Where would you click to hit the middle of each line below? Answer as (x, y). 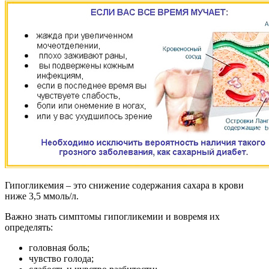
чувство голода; (61, 258)
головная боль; (59, 247)
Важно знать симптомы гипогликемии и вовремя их (112, 216)
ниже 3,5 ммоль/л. (42, 196)
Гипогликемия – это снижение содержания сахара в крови (124, 185)
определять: (29, 227)
